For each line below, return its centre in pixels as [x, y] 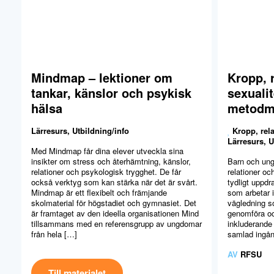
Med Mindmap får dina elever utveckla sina [107, 151]
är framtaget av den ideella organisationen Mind [115, 213]
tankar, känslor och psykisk [111, 93]
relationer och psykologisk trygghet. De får [106, 172]
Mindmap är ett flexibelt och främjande [99, 193]
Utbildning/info [101, 131]
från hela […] [54, 234]
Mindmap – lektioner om [102, 78]
